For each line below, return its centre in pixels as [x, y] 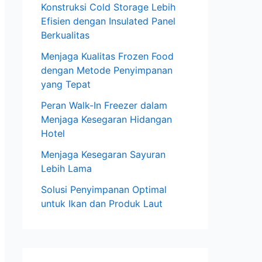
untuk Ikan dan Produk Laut [102, 204]
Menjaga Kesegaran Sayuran [103, 155]
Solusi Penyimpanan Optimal [104, 190]
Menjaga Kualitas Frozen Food [107, 56]
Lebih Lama [66, 169]
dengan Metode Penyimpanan [107, 70]
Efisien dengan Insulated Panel [108, 21]
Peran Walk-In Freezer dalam [104, 106]
